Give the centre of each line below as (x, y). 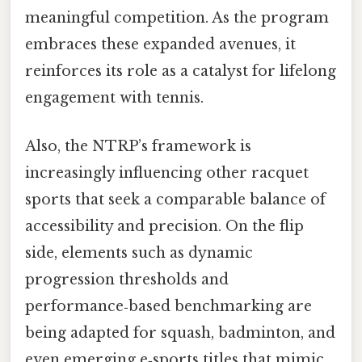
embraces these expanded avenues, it (160, 45)
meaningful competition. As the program (177, 18)
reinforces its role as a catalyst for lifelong (181, 72)
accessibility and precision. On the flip (164, 226)
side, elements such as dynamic (139, 253)
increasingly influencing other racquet (167, 173)
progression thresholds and (127, 279)
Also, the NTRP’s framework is (138, 146)
